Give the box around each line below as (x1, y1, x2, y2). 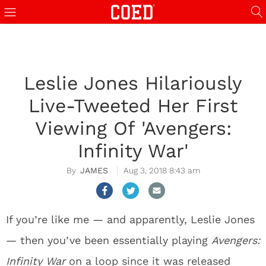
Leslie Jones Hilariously (24, 72, 242, 94)
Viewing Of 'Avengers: (34, 117, 232, 140)
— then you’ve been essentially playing (6, 234, 211, 246)
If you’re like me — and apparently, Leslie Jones (6, 213, 255, 226)
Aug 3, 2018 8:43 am (123, 166, 200, 175)
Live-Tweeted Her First (28, 94, 237, 117)
